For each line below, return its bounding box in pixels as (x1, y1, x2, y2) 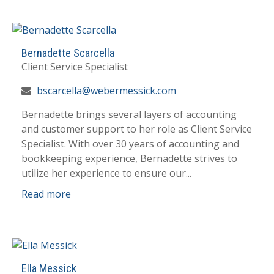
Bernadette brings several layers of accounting (21, 108, 237, 122)
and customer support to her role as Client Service (21, 122, 252, 136)
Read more (21, 187, 71, 201)
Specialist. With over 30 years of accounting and (21, 137, 239, 151)
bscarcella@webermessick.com (37, 84, 176, 98)
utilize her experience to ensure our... (21, 166, 191, 180)
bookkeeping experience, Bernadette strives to (21, 152, 237, 166)
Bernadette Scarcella (21, 46, 114, 60)
